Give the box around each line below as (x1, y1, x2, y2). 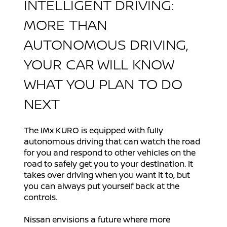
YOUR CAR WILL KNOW (24, 54, 174, 74)
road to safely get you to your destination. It (24, 158, 193, 170)
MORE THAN (24, 15, 107, 34)
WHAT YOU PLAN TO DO (24, 74, 183, 94)
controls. (24, 192, 57, 203)
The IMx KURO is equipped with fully (24, 125, 163, 136)
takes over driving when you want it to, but (24, 169, 190, 181)
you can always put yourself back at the (24, 180, 179, 192)
